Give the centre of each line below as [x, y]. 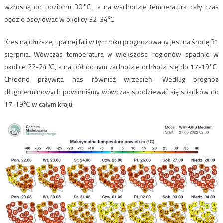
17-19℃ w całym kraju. [39, 104]
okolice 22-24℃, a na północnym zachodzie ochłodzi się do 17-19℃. [111, 66]
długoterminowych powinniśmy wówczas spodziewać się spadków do [111, 91]
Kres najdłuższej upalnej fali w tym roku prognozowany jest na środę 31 [111, 41]
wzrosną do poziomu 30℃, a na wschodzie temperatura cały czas [111, 6]
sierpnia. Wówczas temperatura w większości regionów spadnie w [111, 54]
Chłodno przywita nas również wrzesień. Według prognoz [111, 79]
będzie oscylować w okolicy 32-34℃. [60, 19]
